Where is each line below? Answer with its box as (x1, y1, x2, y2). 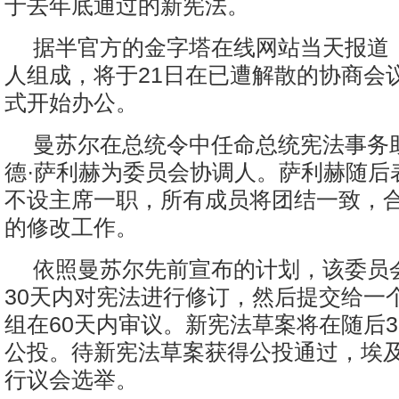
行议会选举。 (4, 367, 138, 392)
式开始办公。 (4, 90, 138, 115)
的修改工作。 (4, 215, 138, 240)
